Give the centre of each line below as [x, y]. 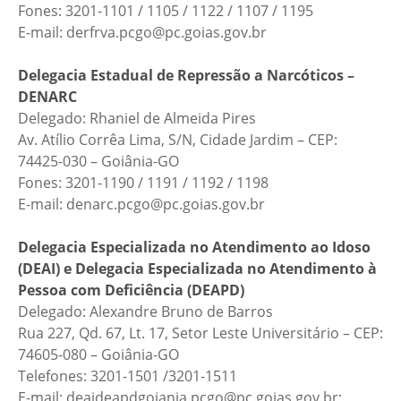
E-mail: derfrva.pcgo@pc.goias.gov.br [142, 32]
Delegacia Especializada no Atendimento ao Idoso [194, 247]
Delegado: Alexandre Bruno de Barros [145, 311]
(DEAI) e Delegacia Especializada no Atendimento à [197, 269]
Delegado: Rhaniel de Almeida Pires [137, 118]
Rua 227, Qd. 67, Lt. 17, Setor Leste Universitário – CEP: [200, 333]
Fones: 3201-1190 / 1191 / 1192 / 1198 [143, 183]
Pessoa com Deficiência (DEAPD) [135, 290]
